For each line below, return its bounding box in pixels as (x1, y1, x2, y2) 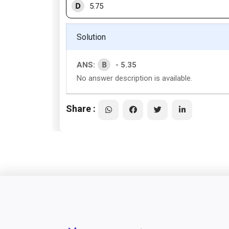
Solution (77, 32, 106, 42)
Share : (66, 103, 96, 114)
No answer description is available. (77, 74, 192, 83)
